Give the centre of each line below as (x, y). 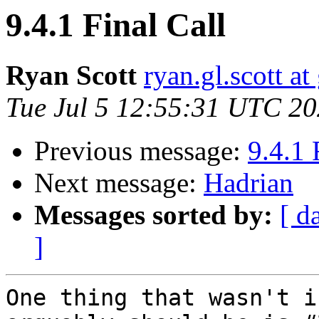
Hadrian (249, 183)
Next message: (119, 183)
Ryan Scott (71, 75)
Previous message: (141, 151)
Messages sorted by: (153, 215)
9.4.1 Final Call (116, 25)
